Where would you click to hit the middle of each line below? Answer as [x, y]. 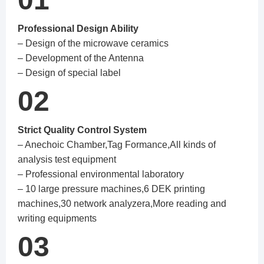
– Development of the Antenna [81, 58]
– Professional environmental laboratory [101, 174]
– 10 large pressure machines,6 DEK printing [111, 189]
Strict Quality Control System [82, 130]
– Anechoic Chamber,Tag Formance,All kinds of [117, 145]
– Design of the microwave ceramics [93, 44]
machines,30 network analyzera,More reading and [122, 204]
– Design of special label [69, 73]
